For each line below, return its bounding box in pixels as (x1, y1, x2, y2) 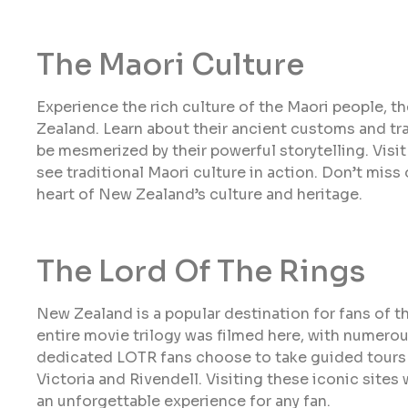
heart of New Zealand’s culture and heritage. (36, 184, 362, 204)
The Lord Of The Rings (36, 252, 365, 290)
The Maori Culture (36, 46, 304, 83)
